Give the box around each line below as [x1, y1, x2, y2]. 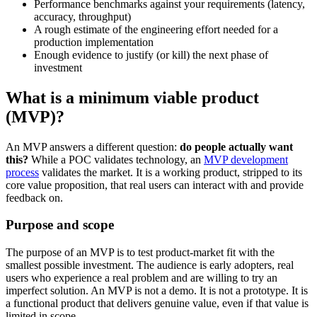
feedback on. [6, 191, 63, 204]
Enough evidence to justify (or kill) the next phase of [34, 48, 268, 61]
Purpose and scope [6, 217, 114, 233]
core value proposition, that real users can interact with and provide [6, 178, 304, 191]
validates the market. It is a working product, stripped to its [39, 166, 302, 178]
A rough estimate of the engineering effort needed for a [34, 23, 278, 35]
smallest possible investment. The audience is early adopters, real [6, 259, 294, 272]
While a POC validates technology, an [28, 153, 204, 166]
